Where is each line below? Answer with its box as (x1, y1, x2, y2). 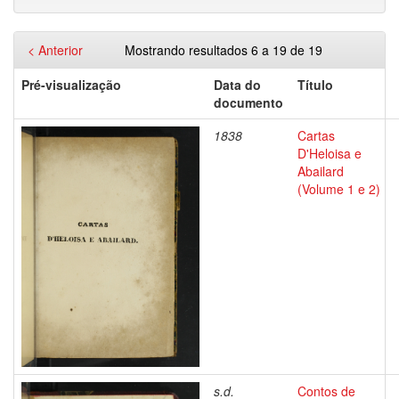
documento (214, 94, 283, 111)
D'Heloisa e (297, 144, 362, 162)
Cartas (297, 126, 335, 144)
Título (297, 76, 333, 94)
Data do (214, 76, 261, 94)
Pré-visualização (21, 76, 121, 94)
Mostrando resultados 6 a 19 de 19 (125, 41, 326, 59)
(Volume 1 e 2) (297, 180, 380, 198)
